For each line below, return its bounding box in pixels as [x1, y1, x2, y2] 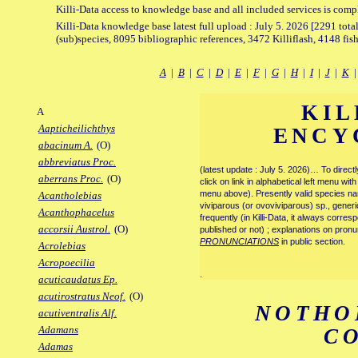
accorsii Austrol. [38, 223, 110, 236]
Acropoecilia [38, 257, 95, 269]
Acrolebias [38, 240, 86, 253]
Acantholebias [38, 189, 101, 202]
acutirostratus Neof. [38, 290, 125, 303]
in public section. [279, 237, 345, 247]
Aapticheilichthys [38, 122, 115, 135]
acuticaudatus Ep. [38, 273, 117, 286]
